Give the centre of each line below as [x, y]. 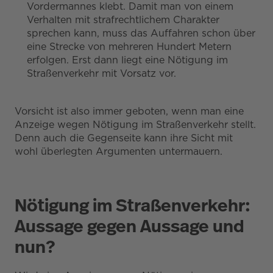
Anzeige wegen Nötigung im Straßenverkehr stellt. [135, 124]
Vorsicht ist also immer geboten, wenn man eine [129, 111]
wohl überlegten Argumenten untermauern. [119, 151]
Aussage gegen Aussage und [129, 226]
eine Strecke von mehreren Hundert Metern [129, 46]
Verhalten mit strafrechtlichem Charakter [123, 19]
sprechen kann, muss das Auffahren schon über [141, 33]
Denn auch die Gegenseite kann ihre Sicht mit [124, 138]
